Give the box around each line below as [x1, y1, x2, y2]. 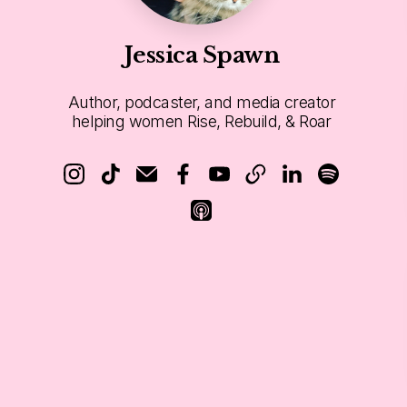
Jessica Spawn [124, 42, 280, 68]
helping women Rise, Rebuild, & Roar [71, 112, 332, 131]
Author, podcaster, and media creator [67, 93, 336, 112]
